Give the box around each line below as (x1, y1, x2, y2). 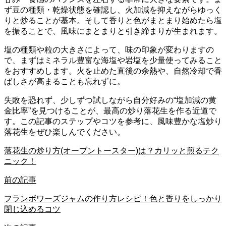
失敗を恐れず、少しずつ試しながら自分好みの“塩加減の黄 (4, 95, 216, 104)
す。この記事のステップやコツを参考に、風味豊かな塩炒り (4, 117, 222, 126)
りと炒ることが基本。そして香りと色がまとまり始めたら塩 (4, 16, 222, 25)
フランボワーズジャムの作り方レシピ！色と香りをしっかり (4, 194, 222, 203)
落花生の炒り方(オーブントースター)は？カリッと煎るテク (4, 146, 219, 155)
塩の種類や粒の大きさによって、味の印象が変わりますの (4, 45, 214, 54)
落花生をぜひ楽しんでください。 (4, 127, 125, 136)
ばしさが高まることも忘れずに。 (4, 77, 125, 86)
